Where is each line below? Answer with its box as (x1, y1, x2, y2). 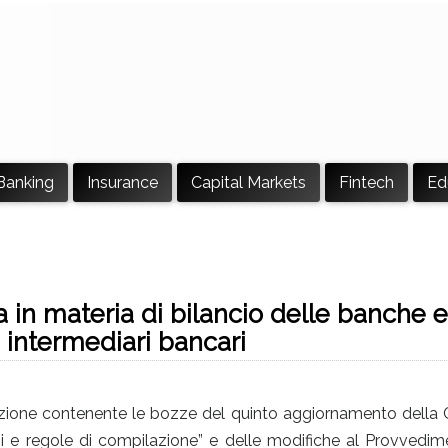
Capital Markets (191, 173, 306, 192)
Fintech (339, 173, 394, 192)
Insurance (87, 173, 158, 192)
